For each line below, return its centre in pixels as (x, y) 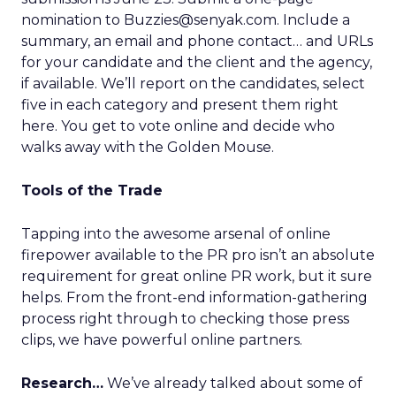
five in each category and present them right (180, 105)
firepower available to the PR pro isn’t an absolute (198, 255)
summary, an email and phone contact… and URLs (197, 41)
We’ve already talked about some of (233, 383)
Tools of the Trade (92, 190)
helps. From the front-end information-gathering (194, 297)
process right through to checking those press (185, 319)
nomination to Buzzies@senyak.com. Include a (186, 20)
